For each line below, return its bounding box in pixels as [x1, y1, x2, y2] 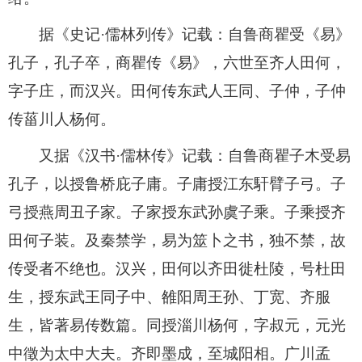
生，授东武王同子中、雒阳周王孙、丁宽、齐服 [8, 288, 330, 305]
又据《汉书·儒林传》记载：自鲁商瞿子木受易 [8, 146, 351, 164]
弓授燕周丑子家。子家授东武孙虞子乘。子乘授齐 [8, 203, 346, 221]
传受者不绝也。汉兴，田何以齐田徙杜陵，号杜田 [8, 259, 346, 277]
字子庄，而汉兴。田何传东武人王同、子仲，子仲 [8, 82, 346, 99]
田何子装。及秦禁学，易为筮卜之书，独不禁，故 [8, 231, 346, 249]
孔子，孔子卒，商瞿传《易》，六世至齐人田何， [8, 53, 346, 71]
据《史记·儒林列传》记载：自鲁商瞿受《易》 [8, 25, 351, 43]
